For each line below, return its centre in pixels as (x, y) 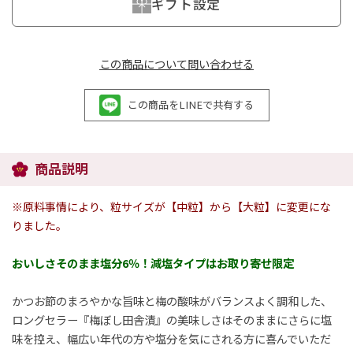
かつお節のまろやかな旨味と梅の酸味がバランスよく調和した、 (171, 300)
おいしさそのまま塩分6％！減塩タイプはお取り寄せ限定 (152, 262)
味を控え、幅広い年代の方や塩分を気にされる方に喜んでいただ (171, 338)
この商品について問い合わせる (176, 64)
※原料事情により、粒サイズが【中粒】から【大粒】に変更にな (171, 206)
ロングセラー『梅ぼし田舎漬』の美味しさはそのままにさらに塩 (171, 319)
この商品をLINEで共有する (191, 105)
